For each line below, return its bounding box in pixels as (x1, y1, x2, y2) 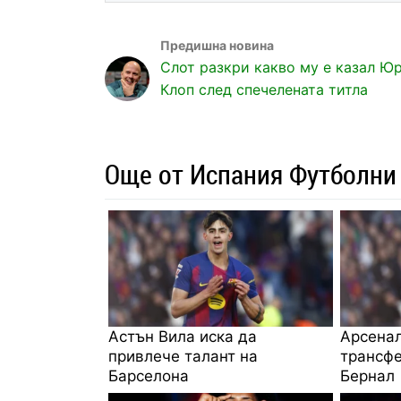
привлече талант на (108, 346, 258, 365)
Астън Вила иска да (108, 327, 257, 346)
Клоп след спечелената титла (160, 80, 368, 98)
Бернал (339, 366, 395, 385)
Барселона (108, 366, 189, 385)
